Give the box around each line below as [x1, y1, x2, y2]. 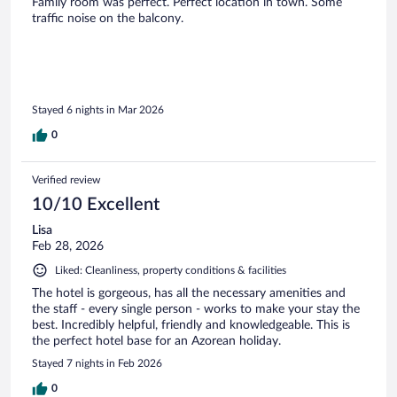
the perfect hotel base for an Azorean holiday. [32, 335, 281, 348]
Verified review [32, 175, 100, 186]
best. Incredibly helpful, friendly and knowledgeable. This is [32, 319, 350, 332]
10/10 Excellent [32, 196, 160, 214]
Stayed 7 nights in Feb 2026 [32, 358, 162, 370]
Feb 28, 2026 [32, 240, 104, 253]
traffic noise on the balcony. [32, 12, 183, 25]
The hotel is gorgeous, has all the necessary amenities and [32, 287, 346, 300]
